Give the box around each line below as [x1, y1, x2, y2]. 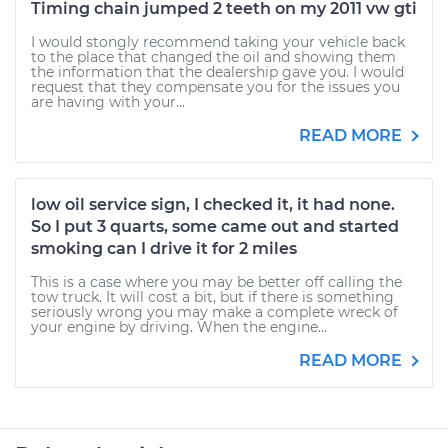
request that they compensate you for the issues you [31, 78, 400, 96]
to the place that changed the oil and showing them [31, 48, 396, 66]
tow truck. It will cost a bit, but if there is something [31, 288, 394, 306]
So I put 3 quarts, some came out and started [31, 217, 399, 236]
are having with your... [31, 93, 185, 111]
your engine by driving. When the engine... [31, 318, 327, 336]
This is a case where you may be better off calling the [31, 273, 402, 291]
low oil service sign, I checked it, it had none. [31, 195, 395, 214]
